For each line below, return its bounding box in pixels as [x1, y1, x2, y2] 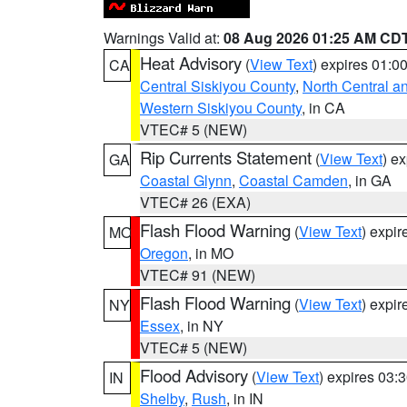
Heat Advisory [140, 51, 242, 74]
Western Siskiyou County [140, 97, 302, 118]
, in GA [348, 170, 392, 191]
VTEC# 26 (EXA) [140, 192, 251, 213]
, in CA [302, 97, 345, 118]
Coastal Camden [239, 170, 348, 191]
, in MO [188, 243, 233, 263]
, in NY [180, 315, 223, 336]
